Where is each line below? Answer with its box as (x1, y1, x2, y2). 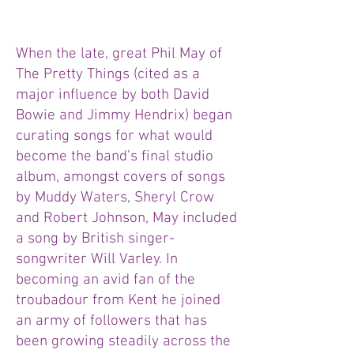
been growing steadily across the (16, 333, 231, 351)
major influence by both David (16, 86, 209, 104)
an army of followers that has (16, 312, 207, 330)
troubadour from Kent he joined (16, 292, 220, 310)
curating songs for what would (16, 127, 213, 145)
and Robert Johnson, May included (16, 209, 237, 228)
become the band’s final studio (16, 148, 213, 166)
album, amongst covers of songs (16, 168, 225, 186)
